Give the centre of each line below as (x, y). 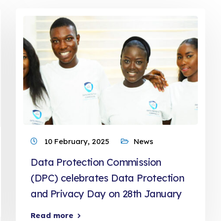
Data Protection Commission (96, 162)
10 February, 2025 (78, 141)
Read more (52, 215)
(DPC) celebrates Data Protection (108, 178)
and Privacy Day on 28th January (106, 194)
